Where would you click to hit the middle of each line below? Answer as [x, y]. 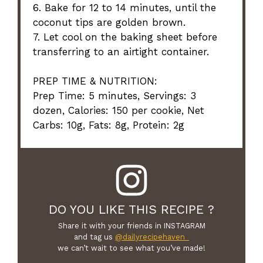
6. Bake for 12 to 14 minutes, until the [125, 8]
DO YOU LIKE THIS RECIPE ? [131, 210]
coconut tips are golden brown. [109, 23]
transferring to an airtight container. [121, 52]
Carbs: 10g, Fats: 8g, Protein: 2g [109, 125]
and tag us [95, 237]
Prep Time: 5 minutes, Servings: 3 [115, 96]
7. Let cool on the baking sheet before [125, 37]
